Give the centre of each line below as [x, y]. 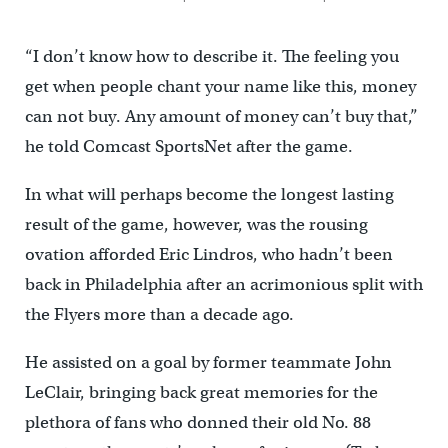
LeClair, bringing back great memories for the [201, 392]
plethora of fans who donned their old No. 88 [197, 422]
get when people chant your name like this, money [220, 86]
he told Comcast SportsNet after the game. [188, 146]
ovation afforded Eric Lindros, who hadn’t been [208, 254]
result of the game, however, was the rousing [196, 224]
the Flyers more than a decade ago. [159, 314]
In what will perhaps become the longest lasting [209, 194]
